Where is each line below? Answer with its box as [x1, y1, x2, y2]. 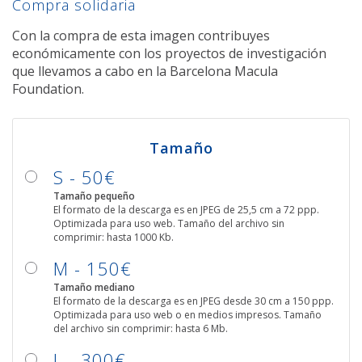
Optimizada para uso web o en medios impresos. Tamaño [53, 307, 322, 322]
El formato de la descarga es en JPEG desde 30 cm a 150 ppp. [53, 293, 334, 308]
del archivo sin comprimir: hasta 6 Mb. [53, 321, 228, 335]
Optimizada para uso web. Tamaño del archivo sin [53, 216, 284, 230]
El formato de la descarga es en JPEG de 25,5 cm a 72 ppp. [53, 202, 319, 217]
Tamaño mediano [53, 280, 135, 294]
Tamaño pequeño [53, 188, 135, 203]
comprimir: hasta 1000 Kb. [53, 229, 174, 244]
